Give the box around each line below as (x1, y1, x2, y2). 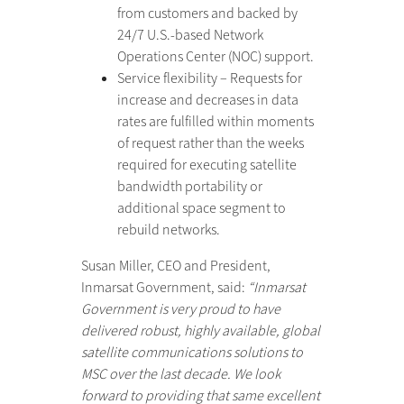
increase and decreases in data (116, 89, 298, 110)
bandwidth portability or (116, 176, 262, 197)
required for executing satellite (116, 154, 297, 175)
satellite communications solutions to (80, 342, 303, 363)
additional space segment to (116, 197, 286, 218)
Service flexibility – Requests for (116, 68, 302, 88)
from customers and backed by (116, 3, 298, 23)
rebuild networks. (116, 219, 220, 240)
